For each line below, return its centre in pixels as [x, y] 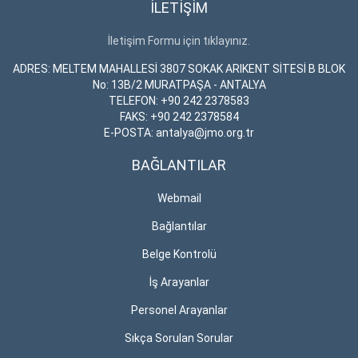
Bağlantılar [179, 226]
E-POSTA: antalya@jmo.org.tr [179, 133]
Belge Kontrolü [179, 254]
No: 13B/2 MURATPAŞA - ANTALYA [179, 85]
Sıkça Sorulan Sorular [179, 338]
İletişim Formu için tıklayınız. [179, 41]
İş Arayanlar [179, 282]
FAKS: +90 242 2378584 [179, 117]
